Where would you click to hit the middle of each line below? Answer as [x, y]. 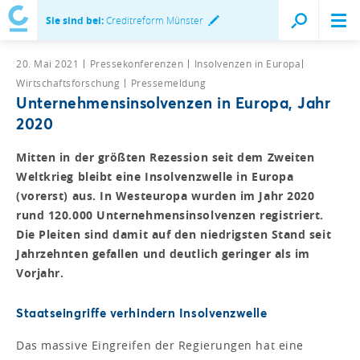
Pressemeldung [168, 82]
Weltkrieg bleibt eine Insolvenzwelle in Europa [155, 176]
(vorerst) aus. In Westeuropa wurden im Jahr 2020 [166, 195]
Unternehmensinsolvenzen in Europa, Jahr [174, 102]
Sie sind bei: [75, 20]
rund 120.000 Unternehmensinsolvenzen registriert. [170, 215]
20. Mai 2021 [49, 63]
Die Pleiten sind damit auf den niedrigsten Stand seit [174, 234]
